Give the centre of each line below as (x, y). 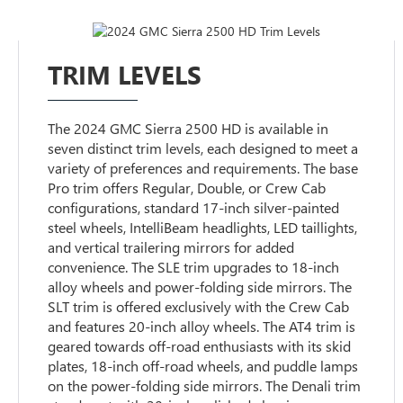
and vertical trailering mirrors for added (171, 247)
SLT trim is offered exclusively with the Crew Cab (199, 307)
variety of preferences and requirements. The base (203, 168)
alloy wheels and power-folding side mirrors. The (200, 287)
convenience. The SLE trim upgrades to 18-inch (194, 267)
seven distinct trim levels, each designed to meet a (203, 148)
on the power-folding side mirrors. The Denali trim (205, 386)
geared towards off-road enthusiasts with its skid (200, 346)
